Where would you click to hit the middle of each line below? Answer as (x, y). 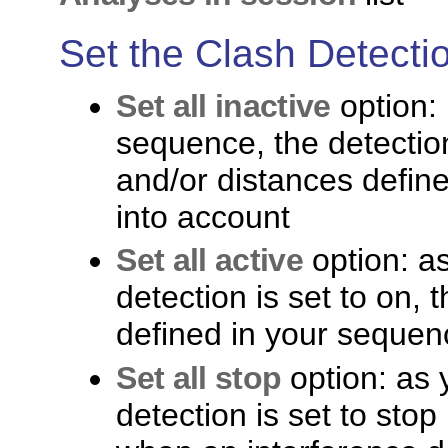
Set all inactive (223, 105)
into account (203, 216)
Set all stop (199, 377)
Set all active (209, 260)
